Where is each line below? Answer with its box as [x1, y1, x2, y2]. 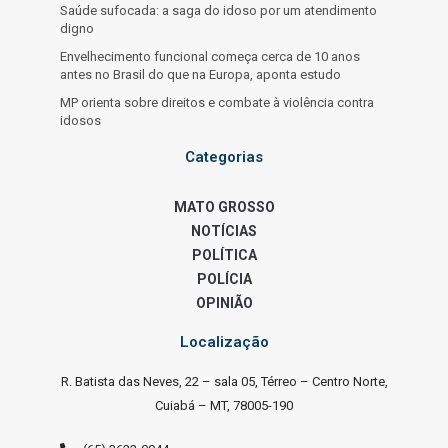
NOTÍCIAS [191, 223, 257, 240]
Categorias [185, 148, 263, 167]
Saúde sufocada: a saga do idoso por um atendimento [60, 3, 377, 19]
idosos [60, 113, 101, 129]
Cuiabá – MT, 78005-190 [155, 398, 293, 414]
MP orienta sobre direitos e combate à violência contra [60, 95, 374, 111]
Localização [179, 333, 269, 352]
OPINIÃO [195, 295, 253, 312]
